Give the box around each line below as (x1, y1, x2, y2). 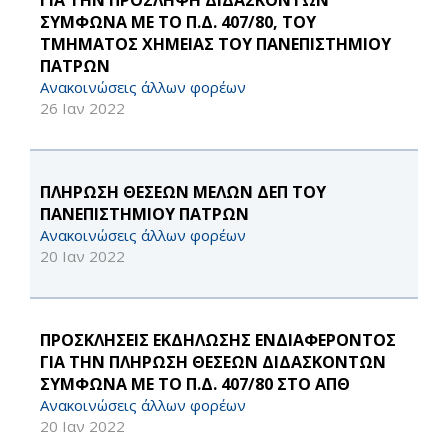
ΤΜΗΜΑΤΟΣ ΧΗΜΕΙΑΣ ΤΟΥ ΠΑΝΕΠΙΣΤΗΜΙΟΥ (40, 33, 391, 56)
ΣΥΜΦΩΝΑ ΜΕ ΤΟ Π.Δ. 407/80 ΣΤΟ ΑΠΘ (40, 373, 350, 396)
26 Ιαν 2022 (40, 98, 125, 119)
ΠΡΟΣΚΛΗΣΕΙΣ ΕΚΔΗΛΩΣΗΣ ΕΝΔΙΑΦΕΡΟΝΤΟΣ (40, 329, 396, 352)
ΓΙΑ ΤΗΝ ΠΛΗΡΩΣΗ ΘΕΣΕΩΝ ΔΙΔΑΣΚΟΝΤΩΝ (40, 351, 386, 374)
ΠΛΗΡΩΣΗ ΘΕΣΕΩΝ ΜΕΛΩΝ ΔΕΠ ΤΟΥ (40, 181, 326, 204)
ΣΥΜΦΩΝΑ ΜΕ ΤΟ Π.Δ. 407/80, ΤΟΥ (40, 11, 316, 34)
